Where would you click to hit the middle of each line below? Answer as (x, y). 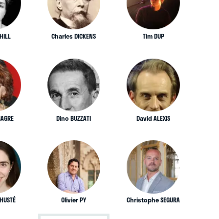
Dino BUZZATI (74, 118)
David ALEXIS (153, 118)
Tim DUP (153, 36)
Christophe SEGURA (153, 200)
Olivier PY (74, 200)
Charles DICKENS (74, 36)
